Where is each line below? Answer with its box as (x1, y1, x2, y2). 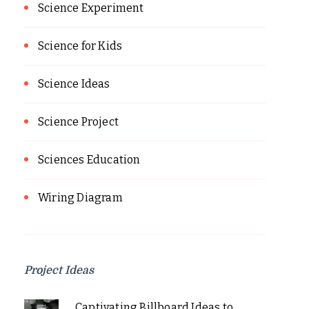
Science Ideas (38, 77, 110, 90)
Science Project (38, 114, 119, 128)
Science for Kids (38, 39, 123, 52)
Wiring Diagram (38, 190, 123, 204)
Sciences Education (38, 152, 141, 166)
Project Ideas (24, 263, 94, 277)
